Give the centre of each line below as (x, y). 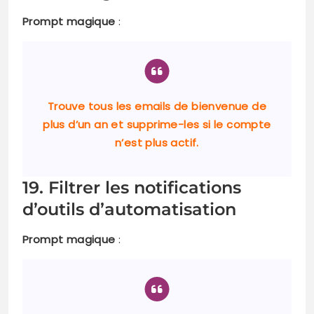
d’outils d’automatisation (129, 210)
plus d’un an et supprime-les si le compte (157, 125)
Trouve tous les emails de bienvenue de (157, 107)
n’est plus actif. (157, 143)
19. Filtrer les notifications (132, 188)
